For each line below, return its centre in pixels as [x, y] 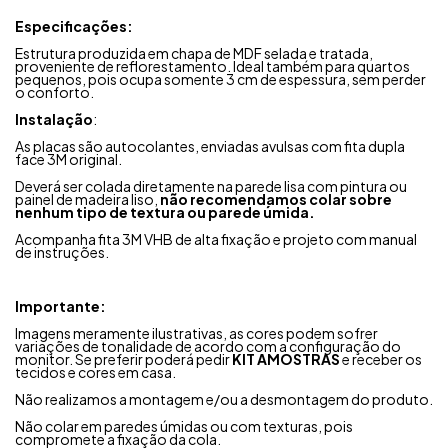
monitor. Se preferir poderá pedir [123, 358]
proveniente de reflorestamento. [123, 65]
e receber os [381, 358]
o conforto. [54, 91]
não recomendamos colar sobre [276, 198]
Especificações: [74, 25]
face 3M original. [68, 158]
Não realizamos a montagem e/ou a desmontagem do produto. [224, 398]
